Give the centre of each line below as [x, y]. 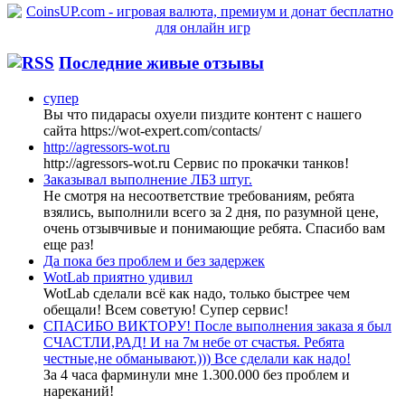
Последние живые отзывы [161, 63]
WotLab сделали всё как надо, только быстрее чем [197, 293]
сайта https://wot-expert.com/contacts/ [152, 130]
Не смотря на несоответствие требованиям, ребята [199, 195]
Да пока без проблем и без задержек [154, 260]
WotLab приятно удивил [118, 277]
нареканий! [79, 391]
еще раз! [69, 244]
